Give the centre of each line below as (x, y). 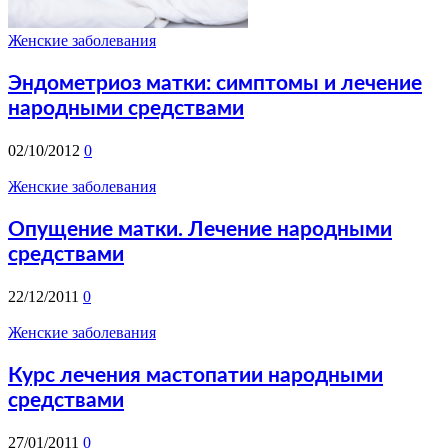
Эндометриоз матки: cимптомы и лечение (215, 83)
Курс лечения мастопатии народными (195, 375)
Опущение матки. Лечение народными (200, 229)
